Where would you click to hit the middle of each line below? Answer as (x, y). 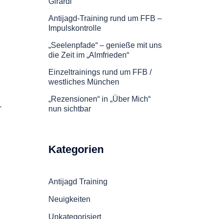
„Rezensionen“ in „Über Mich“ (99, 99)
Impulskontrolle (75, 28)
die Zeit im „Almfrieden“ (88, 55)
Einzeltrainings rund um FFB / (100, 72)
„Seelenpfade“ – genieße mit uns (105, 45)
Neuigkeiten (69, 199)
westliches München (84, 82)
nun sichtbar (69, 109)
